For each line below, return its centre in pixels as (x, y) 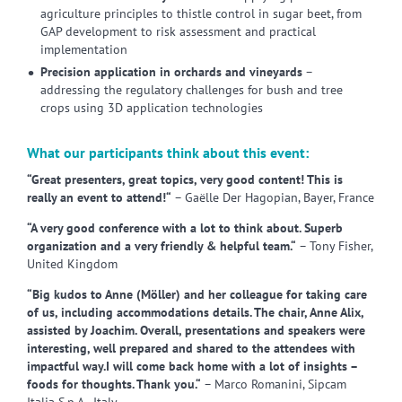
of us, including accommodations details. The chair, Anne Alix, (195, 312)
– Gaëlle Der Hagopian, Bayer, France (273, 197)
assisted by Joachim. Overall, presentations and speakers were (196, 330)
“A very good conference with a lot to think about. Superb (185, 228)
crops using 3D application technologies (152, 108)
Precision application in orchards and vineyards (171, 72)
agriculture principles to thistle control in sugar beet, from (201, 13)
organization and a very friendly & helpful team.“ (162, 246)
